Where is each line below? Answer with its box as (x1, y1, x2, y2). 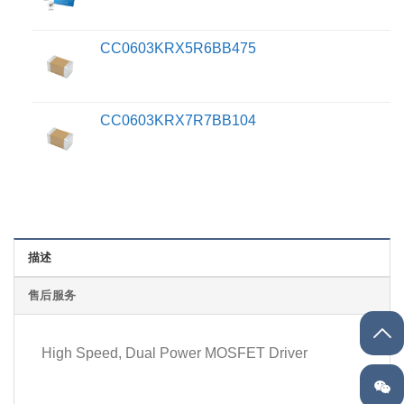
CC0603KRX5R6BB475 (99, 40, 256, 56)
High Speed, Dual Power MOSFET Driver (41, 345, 308, 362)
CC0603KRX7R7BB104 (99, 112, 256, 128)
